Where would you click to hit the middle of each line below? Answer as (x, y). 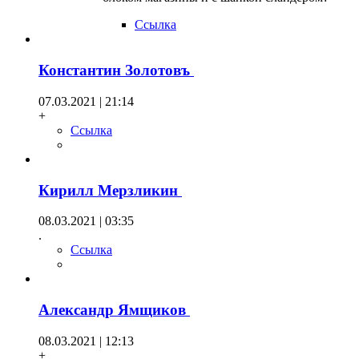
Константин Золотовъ (116, 71)
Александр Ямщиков (114, 309)
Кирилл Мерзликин (110, 190)
